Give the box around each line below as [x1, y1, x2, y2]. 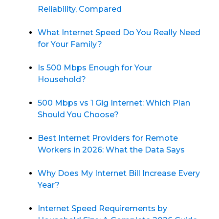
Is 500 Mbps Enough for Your [38, 63, 153, 73]
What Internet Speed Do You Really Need [38, 28, 201, 38]
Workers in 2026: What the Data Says [38, 145, 185, 155]
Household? [38, 75, 87, 85]
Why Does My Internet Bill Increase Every [38, 169, 200, 178]
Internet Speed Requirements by [38, 204, 168, 214]
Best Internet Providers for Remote [38, 133, 178, 143]
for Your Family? [38, 40, 103, 49]
